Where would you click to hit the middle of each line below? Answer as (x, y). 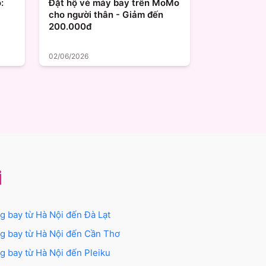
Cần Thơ (102, 234)
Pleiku (97, 253)
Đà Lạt (97, 215)
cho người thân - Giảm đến (106, 15)
